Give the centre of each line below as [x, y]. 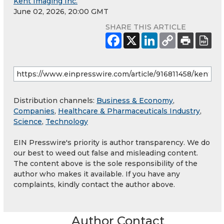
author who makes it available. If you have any [97, 174]
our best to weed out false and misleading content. [106, 153]
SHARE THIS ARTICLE [146, 27]
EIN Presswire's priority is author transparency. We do [112, 143]
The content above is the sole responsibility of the [105, 164]
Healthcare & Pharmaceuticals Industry [129, 111]
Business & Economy [135, 101]
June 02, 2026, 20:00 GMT [61, 12]
